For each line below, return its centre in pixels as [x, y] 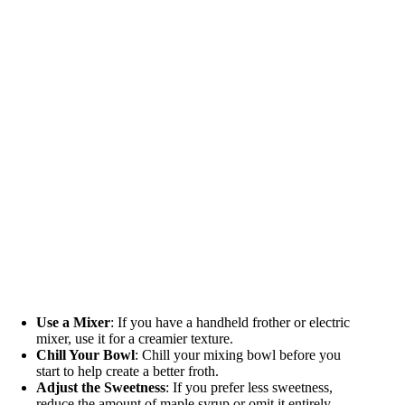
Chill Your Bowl [85, 354]
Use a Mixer [73, 322]
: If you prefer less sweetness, [249, 387]
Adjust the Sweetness [101, 387]
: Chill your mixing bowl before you [238, 354]
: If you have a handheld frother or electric [230, 322]
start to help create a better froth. [127, 371]
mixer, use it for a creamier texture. [135, 338]
